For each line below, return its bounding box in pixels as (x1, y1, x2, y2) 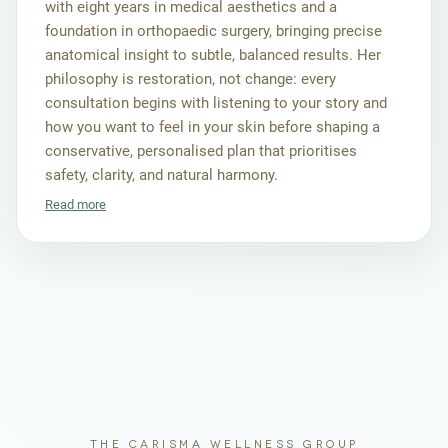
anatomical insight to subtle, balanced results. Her (45, 46, 381, 64)
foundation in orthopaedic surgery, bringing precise (45, 22, 382, 40)
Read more (45, 197, 106, 212)
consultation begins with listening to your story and (45, 94, 387, 112)
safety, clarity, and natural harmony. (45, 166, 278, 184)
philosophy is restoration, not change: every (45, 70, 336, 88)
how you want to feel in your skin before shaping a (45, 118, 380, 136)
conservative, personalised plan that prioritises (45, 142, 357, 160)
